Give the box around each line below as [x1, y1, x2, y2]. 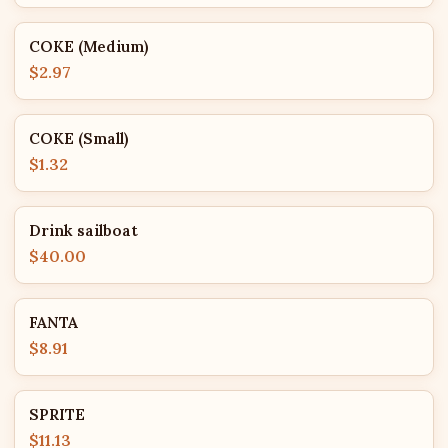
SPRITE [29, 405, 85, 424]
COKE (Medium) [29, 37, 149, 56]
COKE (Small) [29, 129, 129, 148]
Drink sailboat [29, 221, 138, 240]
